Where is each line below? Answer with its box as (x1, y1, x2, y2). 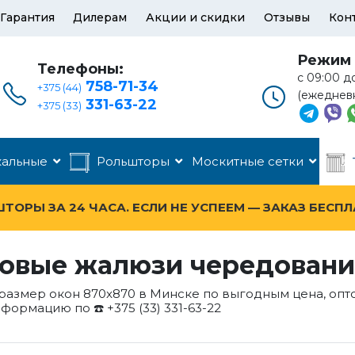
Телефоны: (37, 60, 124, 78)
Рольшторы (97, 154, 170, 169)
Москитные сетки (192, 154, 303, 169)
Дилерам (73, 10, 128, 25)
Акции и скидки (146, 10, 246, 25)
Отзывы (264, 10, 311, 25)
